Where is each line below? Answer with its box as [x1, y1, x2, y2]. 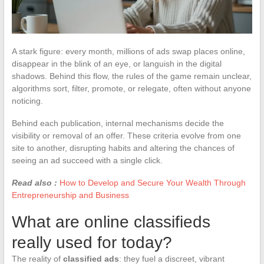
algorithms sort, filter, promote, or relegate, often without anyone [11, 83, 251, 93]
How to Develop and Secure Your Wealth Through [59, 177, 246, 187]
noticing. [11, 95, 43, 105]
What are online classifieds [11, 212, 210, 231]
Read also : [11, 177, 57, 187]
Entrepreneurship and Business [11, 190, 129, 200]
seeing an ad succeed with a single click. [11, 155, 163, 165]
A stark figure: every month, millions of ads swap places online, [11, 46, 245, 56]
